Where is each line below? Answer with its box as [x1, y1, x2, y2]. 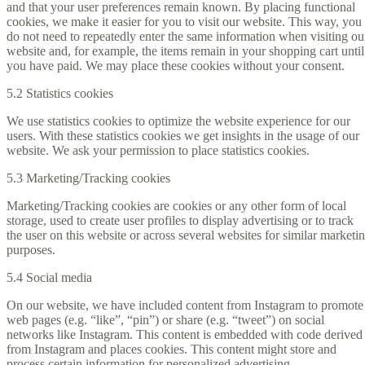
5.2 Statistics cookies [7, 86, 113, 100]
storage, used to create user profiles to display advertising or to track [7, 213, 354, 227]
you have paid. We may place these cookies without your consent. [7, 58, 345, 73]
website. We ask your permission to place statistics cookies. [7, 143, 310, 157]
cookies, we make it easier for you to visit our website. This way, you [7, 14, 362, 29]
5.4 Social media [7, 270, 92, 284]
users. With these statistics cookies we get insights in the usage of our [7, 128, 359, 143]
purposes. [7, 242, 55, 257]
